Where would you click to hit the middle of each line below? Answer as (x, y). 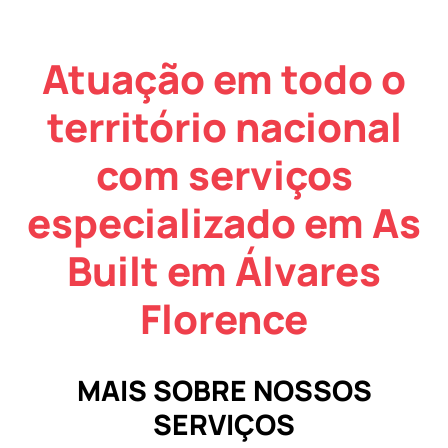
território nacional (224, 126)
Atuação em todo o (224, 78)
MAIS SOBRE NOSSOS (224, 389)
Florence (224, 318)
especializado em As (224, 222)
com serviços (224, 174)
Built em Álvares (224, 270)
